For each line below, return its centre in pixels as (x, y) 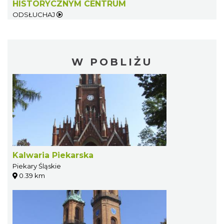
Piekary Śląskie (37, 166)
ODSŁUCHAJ (34, 15)
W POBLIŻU (112, 62)
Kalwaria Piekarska (53, 155)
